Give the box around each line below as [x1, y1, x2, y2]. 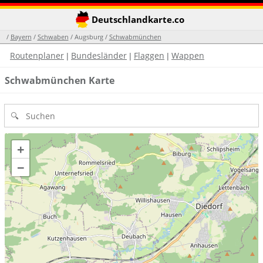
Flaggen [134, 50, 164, 61]
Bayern [10, 32, 32, 41]
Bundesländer [71, 50, 127, 61]
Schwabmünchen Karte [5, 73, 114, 87]
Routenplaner [10, 50, 64, 61]
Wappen [171, 50, 204, 61]
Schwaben [37, 32, 69, 41]
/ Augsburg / [68, 32, 109, 41]
